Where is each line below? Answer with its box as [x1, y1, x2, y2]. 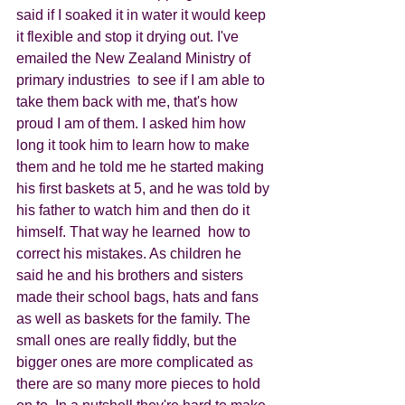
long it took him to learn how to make [16, 137, 253, 153]
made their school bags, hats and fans [16, 289, 262, 305]
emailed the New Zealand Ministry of [16, 51, 254, 66]
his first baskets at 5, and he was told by [16, 181, 273, 196]
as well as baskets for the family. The [16, 311, 254, 326]
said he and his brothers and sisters [16, 268, 247, 283]
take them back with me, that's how [16, 94, 241, 109]
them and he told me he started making [16, 159, 268, 174]
